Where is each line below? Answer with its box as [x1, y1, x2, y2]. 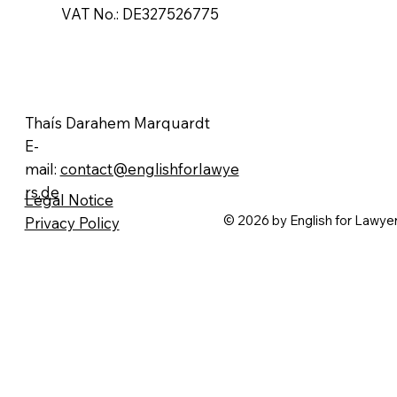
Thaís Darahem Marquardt [24, 113, 210, 132]
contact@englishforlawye [59, 159, 239, 178]
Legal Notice [24, 190, 113, 209]
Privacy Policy [24, 213, 120, 232]
